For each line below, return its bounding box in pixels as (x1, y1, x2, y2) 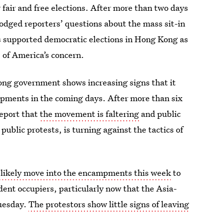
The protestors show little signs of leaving (28, 198, 190, 210)
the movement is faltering (40, 108, 139, 119)
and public (139, 108, 181, 119)
